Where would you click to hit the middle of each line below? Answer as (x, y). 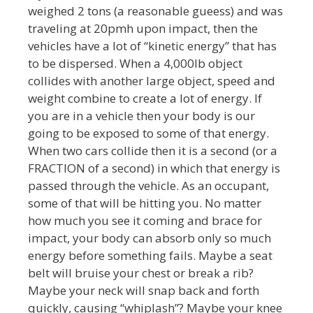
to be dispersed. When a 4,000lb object (135, 64)
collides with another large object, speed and (152, 81)
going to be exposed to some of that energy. (148, 133)
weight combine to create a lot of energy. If (145, 99)
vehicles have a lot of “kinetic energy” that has (152, 46)
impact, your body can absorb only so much (150, 238)
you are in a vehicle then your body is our (141, 116)
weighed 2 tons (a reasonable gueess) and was (155, 11)
